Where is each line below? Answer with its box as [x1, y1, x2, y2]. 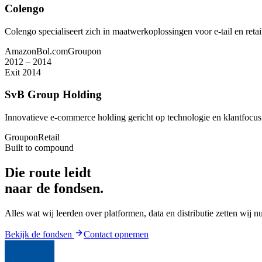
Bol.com [36, 46, 68, 56]
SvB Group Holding [5, 88, 102, 101]
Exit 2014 [5, 67, 41, 77]
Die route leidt [5, 165, 91, 181]
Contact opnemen [84, 229, 149, 239]
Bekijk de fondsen [5, 229, 74, 239]
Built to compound [5, 143, 74, 153]
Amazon [5, 46, 36, 56]
